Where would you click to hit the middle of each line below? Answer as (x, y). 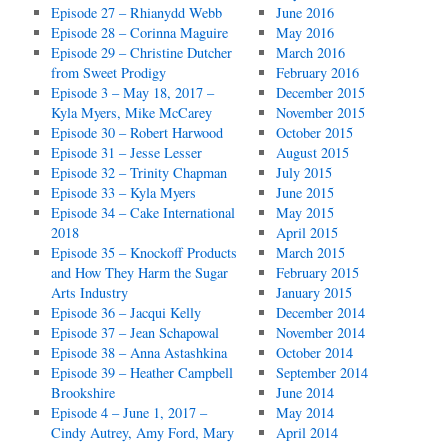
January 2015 (313, 292)
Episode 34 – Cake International (143, 212)
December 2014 (320, 312)
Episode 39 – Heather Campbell (142, 372)
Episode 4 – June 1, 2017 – (129, 412)
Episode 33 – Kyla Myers (124, 192)
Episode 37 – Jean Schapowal (135, 332)
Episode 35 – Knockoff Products (144, 252)
